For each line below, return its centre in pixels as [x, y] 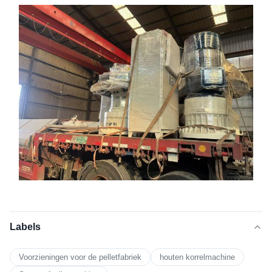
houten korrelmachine [197, 257]
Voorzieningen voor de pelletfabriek [80, 257]
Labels [25, 226]
